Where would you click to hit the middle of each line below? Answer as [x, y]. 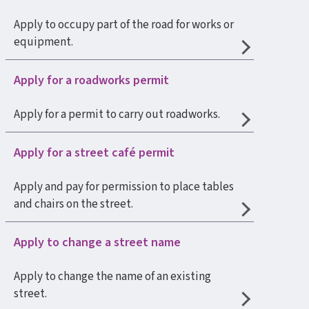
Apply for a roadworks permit [91, 80]
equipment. [43, 42]
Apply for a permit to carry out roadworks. [117, 114]
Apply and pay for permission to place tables [124, 187]
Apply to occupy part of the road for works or [124, 25]
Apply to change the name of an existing [112, 277]
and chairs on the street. [73, 204]
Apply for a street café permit [94, 153]
